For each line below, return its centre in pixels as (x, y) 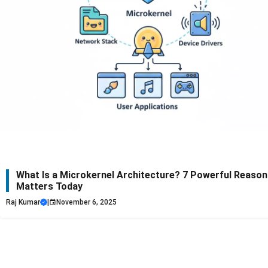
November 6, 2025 (86, 202)
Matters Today (49, 186)
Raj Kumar (23, 202)
